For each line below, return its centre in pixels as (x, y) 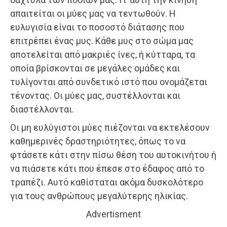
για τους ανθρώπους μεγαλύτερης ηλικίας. (99, 196)
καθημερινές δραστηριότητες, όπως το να (98, 141)
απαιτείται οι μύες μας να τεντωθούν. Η (93, 13)
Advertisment (113, 214)
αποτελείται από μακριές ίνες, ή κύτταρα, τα (103, 54)
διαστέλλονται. (42, 109)
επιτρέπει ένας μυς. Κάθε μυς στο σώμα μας (102, 41)
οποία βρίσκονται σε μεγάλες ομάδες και (95, 68)
